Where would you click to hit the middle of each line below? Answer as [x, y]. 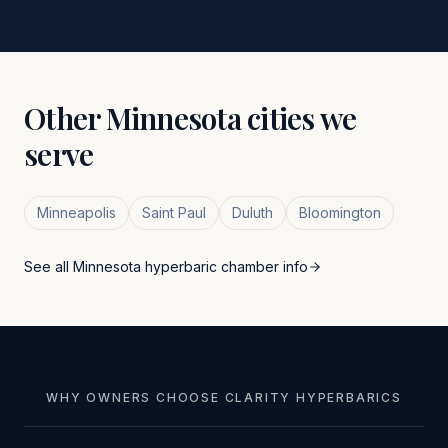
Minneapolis [76, 212]
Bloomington [340, 212]
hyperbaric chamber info [224, 266]
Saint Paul [174, 212]
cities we [298, 118]
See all [48, 266]
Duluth [252, 212]
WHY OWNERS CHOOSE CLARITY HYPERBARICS [224, 397]
